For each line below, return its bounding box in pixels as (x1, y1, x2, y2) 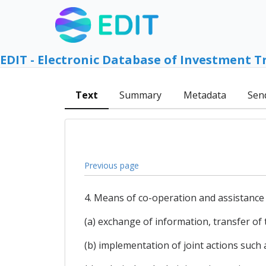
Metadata (183, 88, 226, 102)
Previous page (84, 159, 139, 171)
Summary (119, 88, 162, 102)
